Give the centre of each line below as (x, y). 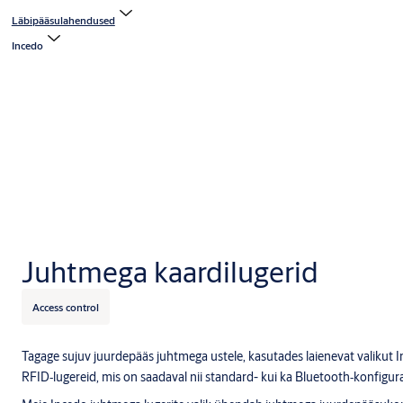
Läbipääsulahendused (63, 21)
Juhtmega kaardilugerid (170, 272)
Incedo (27, 46)
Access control (66, 307)
